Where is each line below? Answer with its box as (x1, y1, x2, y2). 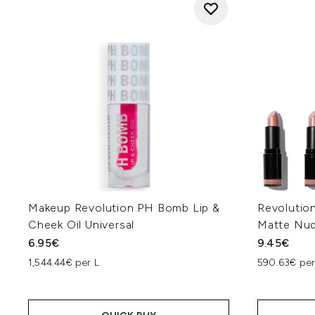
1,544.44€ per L (28, 257, 99, 269)
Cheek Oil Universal (28, 218, 135, 231)
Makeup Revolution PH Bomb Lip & (28, 201, 220, 214)
